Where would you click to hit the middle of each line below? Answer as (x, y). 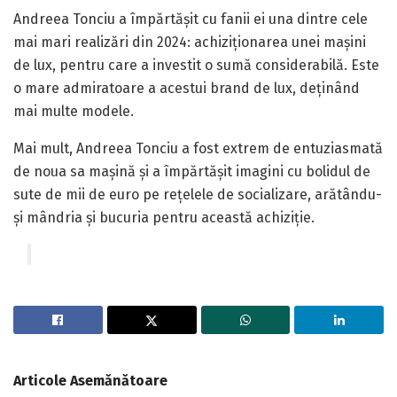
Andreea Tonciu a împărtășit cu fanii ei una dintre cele (191, 19)
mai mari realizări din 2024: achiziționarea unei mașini (190, 42)
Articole (42, 380)
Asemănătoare (119, 380)
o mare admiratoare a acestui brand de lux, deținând (187, 88)
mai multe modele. (74, 111)
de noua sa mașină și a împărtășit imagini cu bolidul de (192, 171)
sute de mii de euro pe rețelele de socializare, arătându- (198, 194)
